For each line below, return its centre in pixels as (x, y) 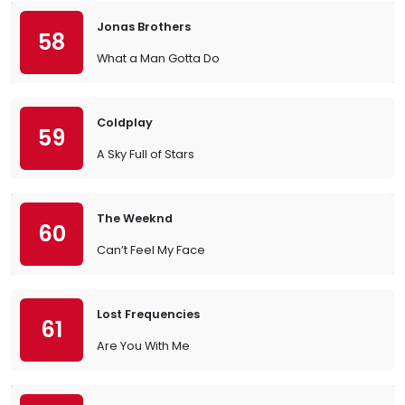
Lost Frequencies (148, 314)
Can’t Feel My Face (151, 250)
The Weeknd (135, 218)
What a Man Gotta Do (158, 58)
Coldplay (125, 122)
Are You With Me (143, 346)
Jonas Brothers (144, 27)
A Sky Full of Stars (146, 154)
